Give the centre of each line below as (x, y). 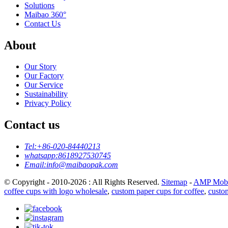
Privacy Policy (48, 103)
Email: (35, 165)
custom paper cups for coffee (158, 191)
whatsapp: (41, 156)
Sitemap (174, 182)
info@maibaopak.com (82, 165)
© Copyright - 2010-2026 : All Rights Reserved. (83, 182)
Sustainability (46, 94)
